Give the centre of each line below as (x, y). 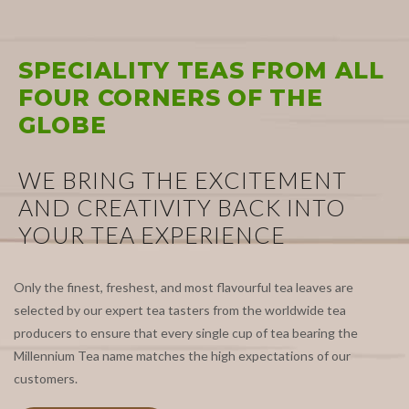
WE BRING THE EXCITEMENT (183, 180)
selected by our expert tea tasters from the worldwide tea (180, 310)
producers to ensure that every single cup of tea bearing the (186, 333)
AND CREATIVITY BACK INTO (182, 208)
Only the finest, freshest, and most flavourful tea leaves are (184, 288)
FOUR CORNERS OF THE (171, 98)
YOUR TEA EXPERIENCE (152, 235)
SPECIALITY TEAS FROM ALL (201, 71)
